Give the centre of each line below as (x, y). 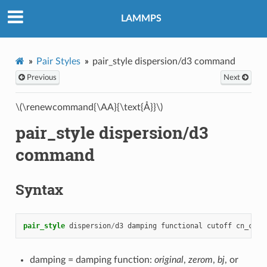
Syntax (39, 189)
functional (181, 226)
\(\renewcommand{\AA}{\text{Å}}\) (89, 107)
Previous (41, 77)
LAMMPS (141, 19)
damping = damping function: (92, 260)
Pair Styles (58, 61)
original (169, 260)
